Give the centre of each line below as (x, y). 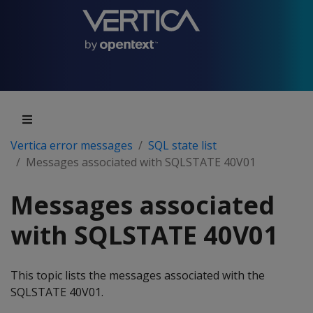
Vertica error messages (72, 145)
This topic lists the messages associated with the (138, 275)
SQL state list (182, 145)
